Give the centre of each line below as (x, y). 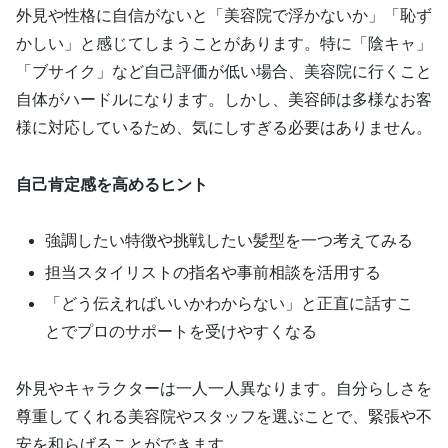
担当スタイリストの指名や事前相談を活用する (213, 272)
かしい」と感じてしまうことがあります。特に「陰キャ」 (224, 43)
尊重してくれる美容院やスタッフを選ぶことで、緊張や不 (224, 416)
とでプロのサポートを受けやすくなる (181, 331)
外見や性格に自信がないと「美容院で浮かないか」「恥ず (224, 15)
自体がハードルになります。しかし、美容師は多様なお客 (224, 99)
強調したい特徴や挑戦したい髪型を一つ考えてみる (229, 241)
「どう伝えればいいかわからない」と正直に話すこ (229, 303)
